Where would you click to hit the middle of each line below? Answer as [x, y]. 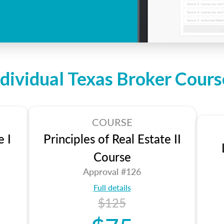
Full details [112, 187]
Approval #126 [112, 171]
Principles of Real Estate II [112, 138]
